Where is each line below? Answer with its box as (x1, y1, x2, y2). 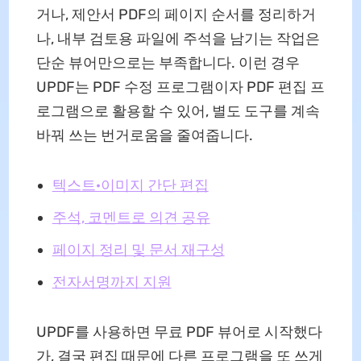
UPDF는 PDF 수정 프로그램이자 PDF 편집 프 (35, 78, 325, 97)
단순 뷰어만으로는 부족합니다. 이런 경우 (35, 54, 300, 73)
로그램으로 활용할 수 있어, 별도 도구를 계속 (35, 102, 320, 121)
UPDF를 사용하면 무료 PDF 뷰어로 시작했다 (35, 323, 322, 342)
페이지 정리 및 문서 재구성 (52, 241, 225, 259)
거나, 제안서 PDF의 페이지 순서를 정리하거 (35, 6, 316, 24)
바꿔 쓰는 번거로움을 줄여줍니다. (35, 127, 253, 145)
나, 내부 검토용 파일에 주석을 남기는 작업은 (35, 30, 320, 48)
